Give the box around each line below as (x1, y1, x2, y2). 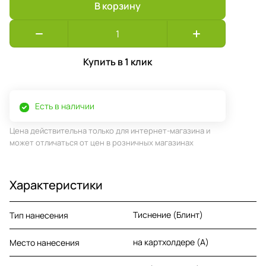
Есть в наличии (35, 100, 94, 112)
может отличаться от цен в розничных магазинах (9, 137, 194, 148)
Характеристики (9, 176, 103, 193)
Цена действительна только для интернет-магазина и (9, 125, 210, 137)
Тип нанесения (9, 209, 68, 221)
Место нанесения (9, 236, 80, 248)
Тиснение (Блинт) (133, 208, 203, 220)
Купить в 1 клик (83, 55, 152, 68)
